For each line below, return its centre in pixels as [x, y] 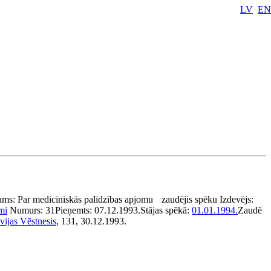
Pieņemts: [75, 210]
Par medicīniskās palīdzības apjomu [85, 199]
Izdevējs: [237, 199]
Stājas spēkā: [166, 210]
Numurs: [28, 210]
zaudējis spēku [189, 199]
